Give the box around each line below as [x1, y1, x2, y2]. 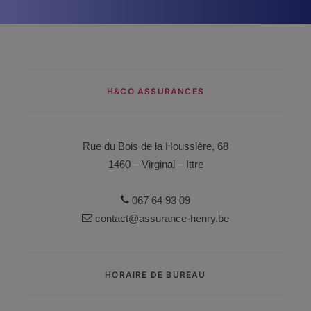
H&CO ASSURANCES [107, 86, 204, 96]
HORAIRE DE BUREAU [105, 269, 206, 280]
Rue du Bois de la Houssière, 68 [83, 140, 228, 152]
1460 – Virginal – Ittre [108, 158, 203, 170]
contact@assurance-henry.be [95, 212, 229, 224]
